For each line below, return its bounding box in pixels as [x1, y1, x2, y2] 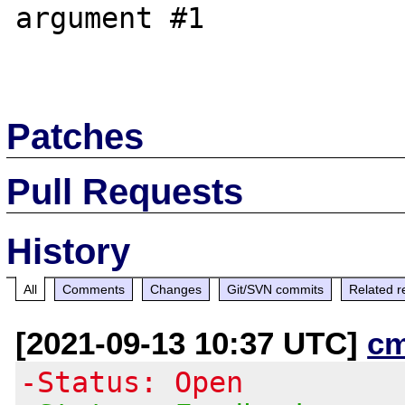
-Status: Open [20, 365, 244, 399]
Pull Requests [6, 171, 244, 212]
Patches [6, 116, 145, 156]
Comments [62, 281, 126, 297]
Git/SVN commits [227, 281, 325, 297]
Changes [150, 281, 202, 297]
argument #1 [15, 2, 205, 34]
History [6, 231, 131, 271]
